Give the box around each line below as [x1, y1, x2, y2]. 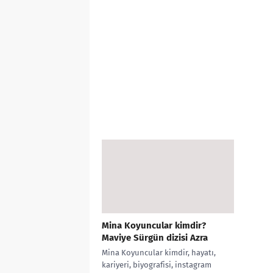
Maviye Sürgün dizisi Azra [102, 232, 208, 244]
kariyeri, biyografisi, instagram [102, 260, 211, 270]
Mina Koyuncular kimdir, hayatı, [102, 248, 216, 258]
